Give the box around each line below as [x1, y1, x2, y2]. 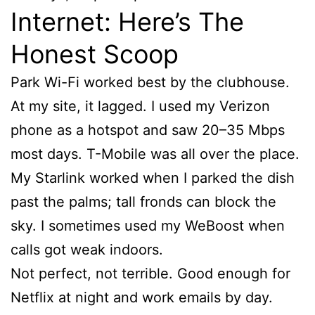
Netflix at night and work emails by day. [11, 288, 273, 306]
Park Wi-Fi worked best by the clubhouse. [11, 73, 290, 91]
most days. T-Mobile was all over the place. [11, 145, 300, 162]
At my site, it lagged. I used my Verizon [11, 97, 270, 115]
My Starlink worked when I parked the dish [11, 169, 295, 186]
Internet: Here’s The [11, 6, 244, 37]
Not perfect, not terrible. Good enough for [11, 264, 290, 282]
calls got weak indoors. [11, 240, 163, 258]
